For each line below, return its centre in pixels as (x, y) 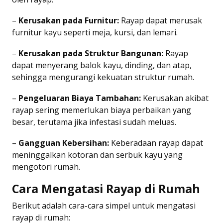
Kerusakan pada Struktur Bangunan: (91, 53)
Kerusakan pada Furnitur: (69, 20)
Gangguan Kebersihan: (64, 143)
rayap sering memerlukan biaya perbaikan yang (102, 110)
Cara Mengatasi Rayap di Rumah (106, 188)
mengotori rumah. (46, 167)
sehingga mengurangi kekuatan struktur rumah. (103, 77)
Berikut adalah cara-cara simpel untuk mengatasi (104, 205)
